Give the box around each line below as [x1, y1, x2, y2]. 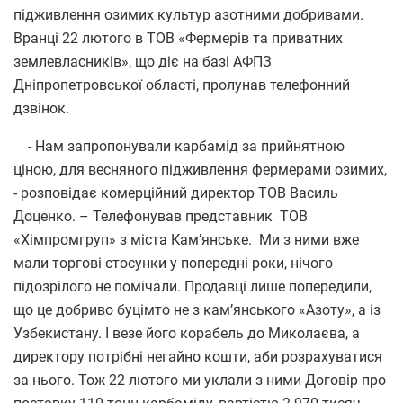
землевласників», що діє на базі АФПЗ [13, 52, 272, 70]
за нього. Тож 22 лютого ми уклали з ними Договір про [13, 371, 386, 389]
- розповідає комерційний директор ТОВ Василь [13, 184, 338, 201]
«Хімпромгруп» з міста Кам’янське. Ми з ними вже [13, 230, 359, 248]
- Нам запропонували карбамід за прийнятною [13, 137, 345, 155]
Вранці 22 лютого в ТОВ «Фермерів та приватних [13, 29, 343, 47]
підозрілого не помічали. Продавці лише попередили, [13, 277, 372, 295]
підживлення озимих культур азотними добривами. [13, 5, 363, 23]
